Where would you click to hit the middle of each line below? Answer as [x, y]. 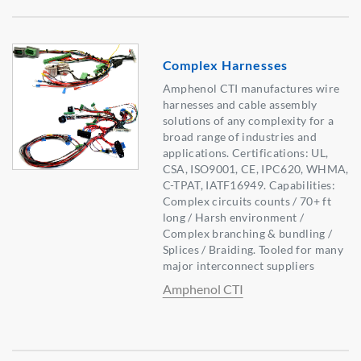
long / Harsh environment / [233, 218]
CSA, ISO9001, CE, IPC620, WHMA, [255, 169]
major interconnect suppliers [239, 266]
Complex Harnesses [225, 65]
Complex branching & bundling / [247, 234]
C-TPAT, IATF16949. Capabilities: [249, 185]
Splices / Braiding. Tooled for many [253, 250]
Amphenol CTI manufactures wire [251, 89]
